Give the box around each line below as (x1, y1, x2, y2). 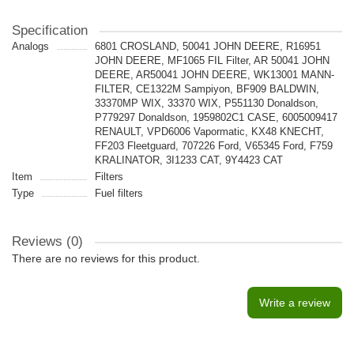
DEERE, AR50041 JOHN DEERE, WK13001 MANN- (94, 69, 334, 81)
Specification (12, 23, 88, 38)
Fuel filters (94, 187, 143, 199)
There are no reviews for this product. (12, 252, 200, 265)
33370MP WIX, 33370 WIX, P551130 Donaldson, (94, 97, 318, 109)
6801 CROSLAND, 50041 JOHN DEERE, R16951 (94, 40, 321, 52)
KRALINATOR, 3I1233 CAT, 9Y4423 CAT (94, 154, 283, 166)
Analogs (12, 40, 49, 52)
